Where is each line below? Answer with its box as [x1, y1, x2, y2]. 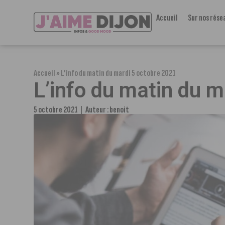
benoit [109, 104, 130, 115]
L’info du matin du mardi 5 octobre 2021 [61, 68, 176, 78]
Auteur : [85, 104, 110, 115]
